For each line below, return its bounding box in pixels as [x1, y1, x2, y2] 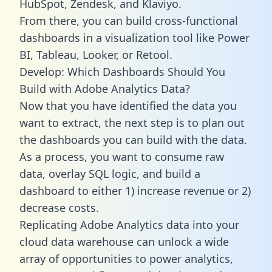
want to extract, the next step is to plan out [19, 115, 245, 130]
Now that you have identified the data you [19, 98, 237, 113]
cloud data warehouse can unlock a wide [19, 234, 229, 249]
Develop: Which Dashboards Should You [19, 64, 225, 79]
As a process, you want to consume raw [19, 149, 224, 164]
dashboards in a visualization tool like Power [19, 30, 250, 45]
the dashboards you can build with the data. [19, 132, 247, 147]
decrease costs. [19, 200, 99, 215]
